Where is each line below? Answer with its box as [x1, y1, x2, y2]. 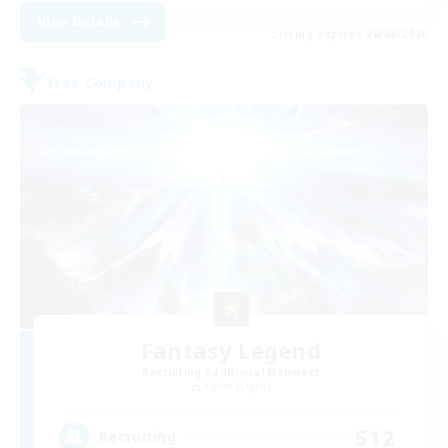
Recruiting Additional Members [141, 365, 321, 380]
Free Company [48, 72, 154, 92]
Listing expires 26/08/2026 [272, 27, 428, 42]
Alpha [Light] [203, 379, 272, 394]
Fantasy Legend [140, 335, 322, 366]
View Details [38, 13, 121, 31]
